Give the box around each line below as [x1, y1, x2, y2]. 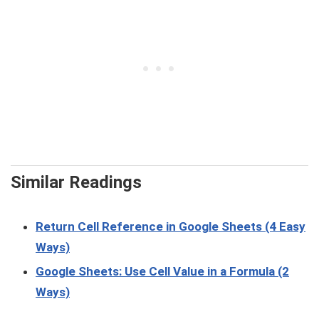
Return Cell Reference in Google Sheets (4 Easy [36, 219, 305, 234]
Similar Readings [11, 172, 142, 192]
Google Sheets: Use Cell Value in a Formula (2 [36, 263, 289, 278]
